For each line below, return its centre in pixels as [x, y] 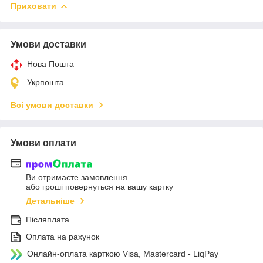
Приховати [33, 6]
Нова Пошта [50, 64]
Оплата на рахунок [63, 236]
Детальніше [50, 200]
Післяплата [48, 219]
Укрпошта [45, 82]
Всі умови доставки [52, 105]
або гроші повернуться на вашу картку [100, 186]
